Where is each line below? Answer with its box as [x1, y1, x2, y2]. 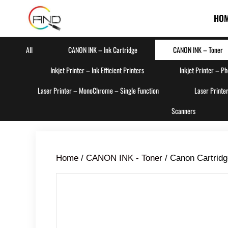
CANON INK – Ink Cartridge [68, 44, 137, 55]
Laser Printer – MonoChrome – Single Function [38, 85, 159, 96]
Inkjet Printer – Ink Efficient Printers [50, 65, 144, 76]
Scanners [171, 105, 195, 117]
